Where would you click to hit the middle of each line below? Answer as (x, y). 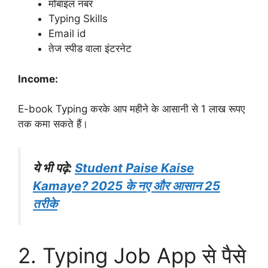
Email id (67, 34)
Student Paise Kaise (134, 167)
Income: (38, 79)
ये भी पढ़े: (54, 167)
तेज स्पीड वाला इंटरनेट (90, 49)
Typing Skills (78, 19)
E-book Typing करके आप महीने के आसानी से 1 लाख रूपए (131, 109)
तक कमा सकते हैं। (53, 124)
